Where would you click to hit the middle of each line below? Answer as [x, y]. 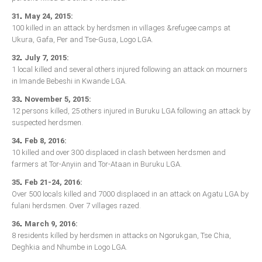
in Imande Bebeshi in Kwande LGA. [69, 81]
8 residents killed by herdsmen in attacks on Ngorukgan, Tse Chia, [121, 236]
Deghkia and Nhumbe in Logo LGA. [70, 247]
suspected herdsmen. [47, 123]
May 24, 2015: [49, 16]
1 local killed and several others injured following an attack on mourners [130, 70]
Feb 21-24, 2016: [54, 182]
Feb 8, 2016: [46, 141]
